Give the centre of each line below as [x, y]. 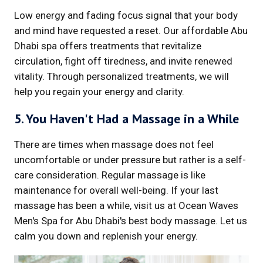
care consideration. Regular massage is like [110, 175]
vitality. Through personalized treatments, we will [122, 76]
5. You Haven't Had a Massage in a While [127, 118]
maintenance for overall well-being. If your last [116, 190]
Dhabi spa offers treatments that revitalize [108, 45]
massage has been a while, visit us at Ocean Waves [126, 205]
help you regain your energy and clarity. [99, 91]
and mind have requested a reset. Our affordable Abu [131, 30]
